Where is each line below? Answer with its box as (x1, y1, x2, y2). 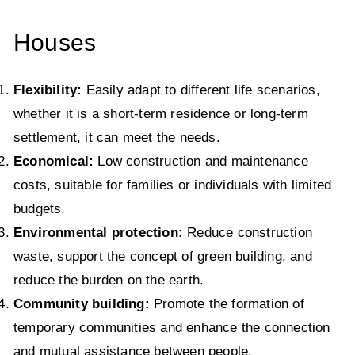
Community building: (13, 296, 154, 311)
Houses (13, 29, 97, 55)
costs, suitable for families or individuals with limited (13, 177, 332, 193)
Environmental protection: (13, 224, 188, 240)
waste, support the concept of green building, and (13, 248, 312, 264)
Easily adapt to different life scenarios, (82, 82, 320, 97)
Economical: (13, 153, 98, 169)
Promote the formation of (154, 296, 304, 311)
